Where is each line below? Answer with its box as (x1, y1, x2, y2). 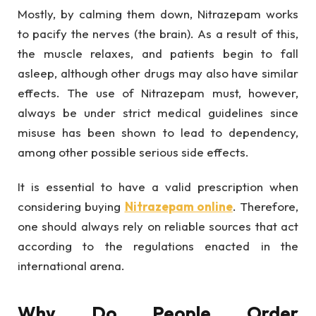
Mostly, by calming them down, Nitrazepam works (18, 6, 298, 22)
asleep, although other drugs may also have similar (18, 66, 298, 81)
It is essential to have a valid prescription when (18, 178, 298, 194)
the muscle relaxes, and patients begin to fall (18, 46, 298, 61)
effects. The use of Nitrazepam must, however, (18, 85, 298, 101)
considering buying (18, 198, 125, 214)
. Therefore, (232, 198, 298, 214)
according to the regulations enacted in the (18, 238, 298, 253)
